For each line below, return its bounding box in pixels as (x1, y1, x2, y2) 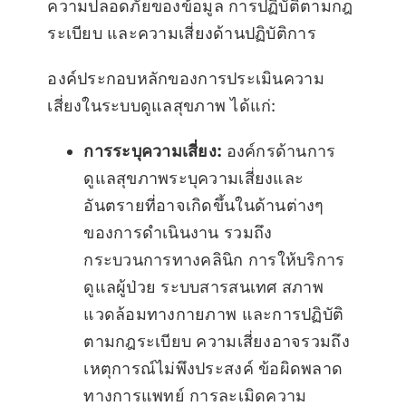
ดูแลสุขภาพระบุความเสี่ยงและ (83, 169, 304, 188)
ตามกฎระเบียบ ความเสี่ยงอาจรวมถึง (83, 332, 350, 352)
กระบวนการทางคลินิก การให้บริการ (83, 250, 345, 270)
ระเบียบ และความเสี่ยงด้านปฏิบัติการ (47, 24, 316, 43)
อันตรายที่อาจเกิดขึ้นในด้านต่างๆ (83, 196, 324, 216)
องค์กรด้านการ (226, 141, 336, 161)
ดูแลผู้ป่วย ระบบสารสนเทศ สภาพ (83, 277, 324, 297)
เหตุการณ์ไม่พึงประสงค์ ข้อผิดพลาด (83, 359, 343, 379)
